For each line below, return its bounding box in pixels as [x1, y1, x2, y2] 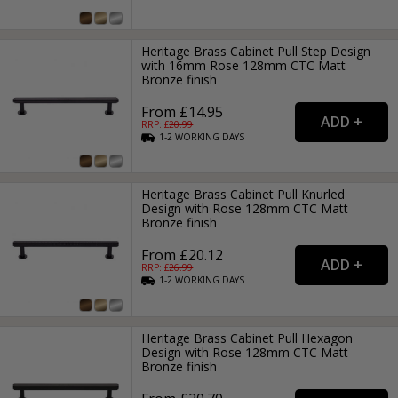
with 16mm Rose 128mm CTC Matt [141, 56, 346, 74]
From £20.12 [141, 245, 224, 266]
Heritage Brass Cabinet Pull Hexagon [141, 329, 354, 346]
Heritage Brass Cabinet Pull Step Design [141, 42, 371, 60]
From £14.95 [141, 101, 224, 122]
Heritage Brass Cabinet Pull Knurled [141, 186, 346, 203]
